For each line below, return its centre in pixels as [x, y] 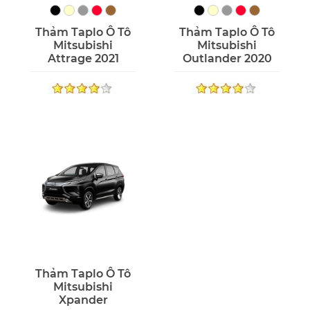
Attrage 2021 [83, 59]
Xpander [83, 300]
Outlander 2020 [227, 59]
